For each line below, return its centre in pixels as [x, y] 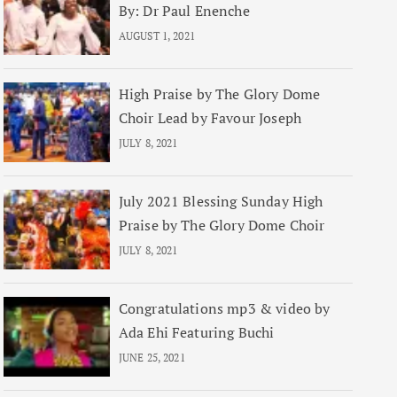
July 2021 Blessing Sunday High [221, 201]
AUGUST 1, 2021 [156, 36]
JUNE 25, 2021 [152, 358]
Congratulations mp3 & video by [224, 308]
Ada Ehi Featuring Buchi [196, 332]
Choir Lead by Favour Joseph [210, 118]
